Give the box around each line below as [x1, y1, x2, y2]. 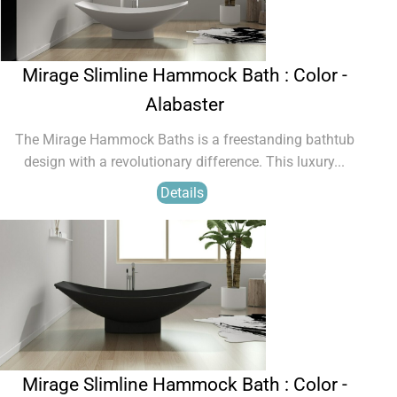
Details [160, 184, 204, 201]
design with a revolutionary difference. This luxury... [24, 153, 345, 170]
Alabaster [144, 94, 224, 115]
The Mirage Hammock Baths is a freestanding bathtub [14, 131, 354, 148]
